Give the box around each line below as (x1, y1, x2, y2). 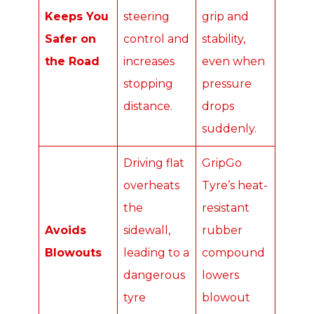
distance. (123, 100, 172, 114)
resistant (202, 201, 250, 215)
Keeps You (45, 10, 109, 24)
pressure (202, 77, 252, 91)
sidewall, (123, 224, 170, 238)
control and (123, 32, 189, 46)
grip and (202, 10, 249, 24)
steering (123, 10, 170, 24)
